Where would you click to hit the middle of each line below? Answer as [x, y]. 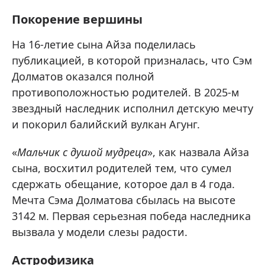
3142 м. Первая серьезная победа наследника [131, 216]
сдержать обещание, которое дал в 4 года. [123, 184]
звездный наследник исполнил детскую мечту [132, 109]
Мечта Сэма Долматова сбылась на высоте [124, 200]
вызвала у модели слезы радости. [100, 232]
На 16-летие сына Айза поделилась [104, 45]
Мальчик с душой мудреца [82, 152]
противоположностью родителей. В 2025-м [125, 93]
